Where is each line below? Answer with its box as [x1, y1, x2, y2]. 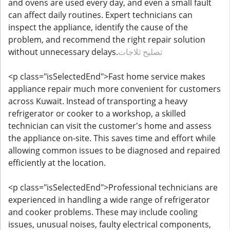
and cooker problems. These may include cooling [8, 206, 198, 218]
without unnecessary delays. [8, 46, 118, 57]
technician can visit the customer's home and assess [8, 120, 212, 131]
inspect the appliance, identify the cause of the [8, 21, 188, 33]
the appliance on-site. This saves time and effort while [8, 132, 216, 144]
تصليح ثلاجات [118, 46, 162, 57]
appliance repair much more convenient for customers [8, 83, 221, 94]
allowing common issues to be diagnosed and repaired [8, 144, 220, 156]
